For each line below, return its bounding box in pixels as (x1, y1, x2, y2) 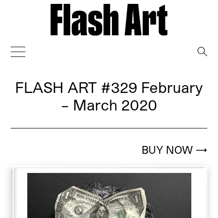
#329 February (97, 78, 203, 96)
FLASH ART (15, 78, 97, 96)
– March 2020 (61, 95, 157, 113)
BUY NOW (141, 143, 196, 156)
